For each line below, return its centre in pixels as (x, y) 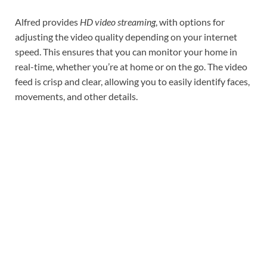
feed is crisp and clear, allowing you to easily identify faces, (132, 81)
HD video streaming (118, 21)
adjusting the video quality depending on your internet (126, 36)
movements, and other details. (76, 96)
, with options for (190, 21)
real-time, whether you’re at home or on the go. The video (131, 66)
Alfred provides (47, 21)
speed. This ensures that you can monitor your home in (126, 51)
